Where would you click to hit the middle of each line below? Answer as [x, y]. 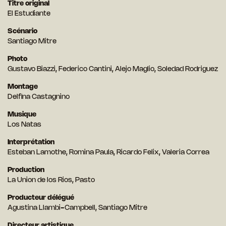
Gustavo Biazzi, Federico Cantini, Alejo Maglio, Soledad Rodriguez [113, 70]
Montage [23, 87]
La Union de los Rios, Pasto [51, 181]
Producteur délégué [41, 198]
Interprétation [31, 143]
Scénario [22, 32]
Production [26, 171]
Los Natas [24, 125]
